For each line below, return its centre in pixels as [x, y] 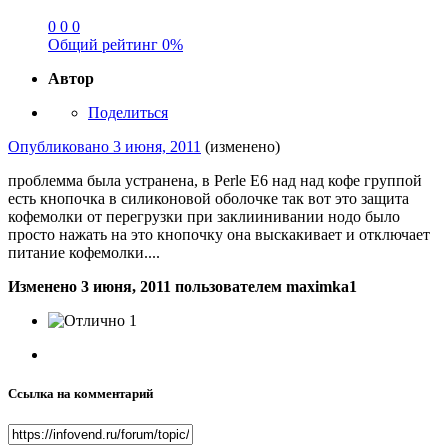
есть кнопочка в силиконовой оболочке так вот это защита [208, 198]
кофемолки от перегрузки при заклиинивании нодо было [204, 216]
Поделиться [128, 112]
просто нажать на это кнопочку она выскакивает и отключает [219, 234]
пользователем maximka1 [264, 286]
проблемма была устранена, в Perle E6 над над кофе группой [215, 180]
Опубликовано [60, 146]
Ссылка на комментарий [80, 394]
